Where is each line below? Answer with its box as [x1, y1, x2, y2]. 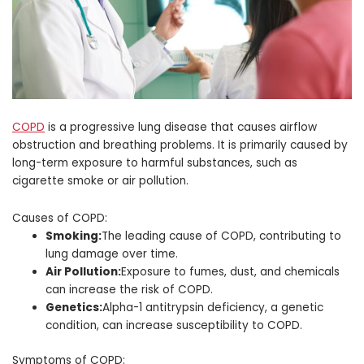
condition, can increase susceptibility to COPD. [45, 318, 303, 334]
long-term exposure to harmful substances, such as [12, 155, 297, 171]
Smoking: [45, 228, 102, 245]
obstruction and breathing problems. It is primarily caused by [12, 137, 348, 154]
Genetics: [45, 300, 103, 316]
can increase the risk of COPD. [45, 282, 214, 298]
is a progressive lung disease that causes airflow [45, 119, 317, 136]
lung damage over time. [45, 246, 179, 262]
